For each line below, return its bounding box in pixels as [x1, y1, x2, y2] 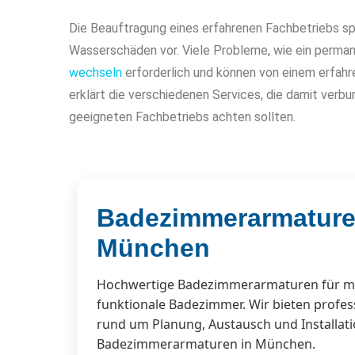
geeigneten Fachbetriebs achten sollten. [69, 109, 296, 124]
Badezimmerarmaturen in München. [97, 334, 315, 353]
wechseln [69, 64, 122, 80]
